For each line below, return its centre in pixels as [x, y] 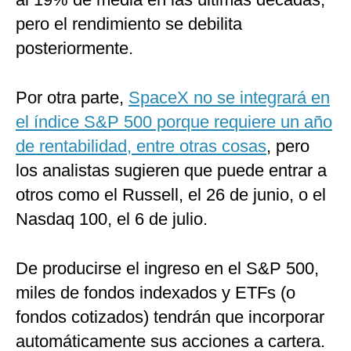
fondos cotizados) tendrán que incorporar [170, 317]
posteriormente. [74, 49]
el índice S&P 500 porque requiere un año [174, 122]
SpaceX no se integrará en [229, 98]
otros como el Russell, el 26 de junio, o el [171, 195]
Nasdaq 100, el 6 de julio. [112, 219]
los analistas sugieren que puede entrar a [171, 171]
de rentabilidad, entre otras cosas [141, 147]
